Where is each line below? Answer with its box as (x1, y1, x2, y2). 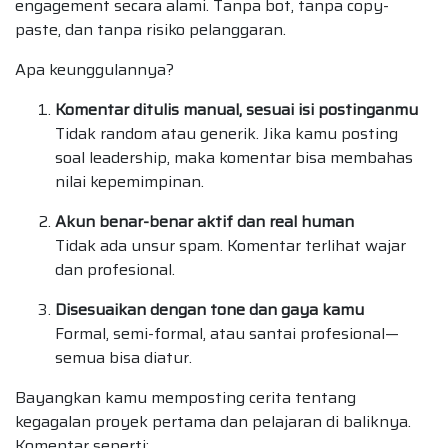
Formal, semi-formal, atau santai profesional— (55, 321, 399, 347)
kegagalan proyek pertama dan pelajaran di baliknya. (15, 409, 411, 435)
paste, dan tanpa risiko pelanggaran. (15, 17, 286, 43)
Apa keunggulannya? (15, 57, 174, 83)
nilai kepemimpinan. (55, 169, 204, 195)
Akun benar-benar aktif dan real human (55, 209, 354, 235)
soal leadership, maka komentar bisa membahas (55, 145, 413, 171)
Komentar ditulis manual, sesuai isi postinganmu (55, 97, 418, 123)
